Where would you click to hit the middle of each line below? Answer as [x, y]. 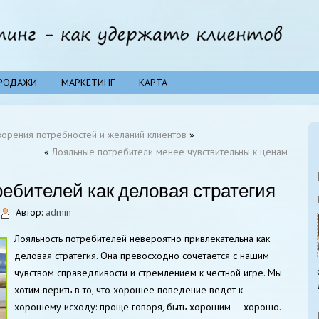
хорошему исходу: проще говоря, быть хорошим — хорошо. [147, 307]
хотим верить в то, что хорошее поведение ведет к [129, 289]
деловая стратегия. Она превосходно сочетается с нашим [142, 255]
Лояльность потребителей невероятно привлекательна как [142, 238]
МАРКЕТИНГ [88, 83]
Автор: [29, 212]
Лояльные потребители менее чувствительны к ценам [170, 152]
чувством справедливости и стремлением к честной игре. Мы [148, 272]
